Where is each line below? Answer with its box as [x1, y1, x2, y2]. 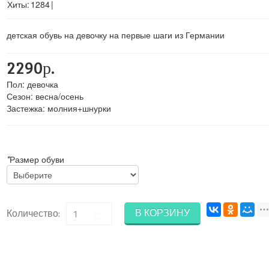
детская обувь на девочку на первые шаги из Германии [6, 29, 225, 41]
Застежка [6, 102, 43, 114]
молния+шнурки [47, 102, 111, 114]
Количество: [6, 206, 60, 220]
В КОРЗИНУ [134, 205, 190, 220]
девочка [26, 78, 58, 90]
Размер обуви [9, 153, 64, 165]
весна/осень [35, 90, 83, 102]
